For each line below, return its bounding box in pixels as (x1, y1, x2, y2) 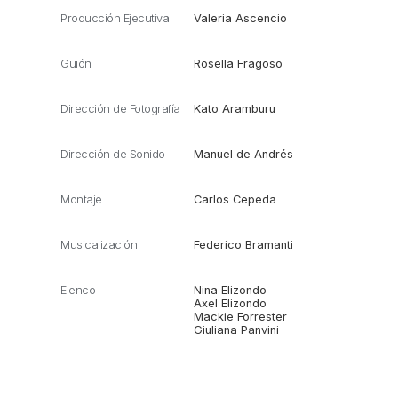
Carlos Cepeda (193, 192, 276, 206)
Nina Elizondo (193, 283, 267, 297)
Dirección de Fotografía (60, 101, 180, 115)
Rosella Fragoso (193, 56, 283, 70)
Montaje (60, 192, 102, 206)
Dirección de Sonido (60, 147, 165, 161)
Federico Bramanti (193, 237, 293, 251)
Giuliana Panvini (193, 322, 279, 337)
